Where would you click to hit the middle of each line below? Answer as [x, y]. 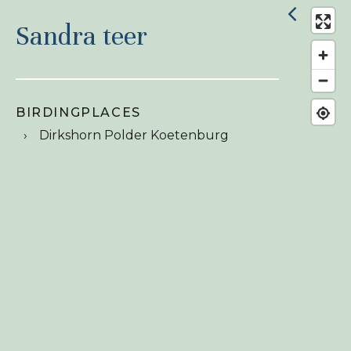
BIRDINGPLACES [78, 112]
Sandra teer [81, 36]
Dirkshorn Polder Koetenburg [134, 135]
